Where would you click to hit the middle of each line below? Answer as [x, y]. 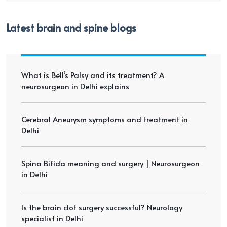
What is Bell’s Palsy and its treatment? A [93, 75]
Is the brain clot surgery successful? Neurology [102, 207]
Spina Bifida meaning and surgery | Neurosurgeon [110, 163]
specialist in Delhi [52, 218]
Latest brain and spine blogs [71, 28]
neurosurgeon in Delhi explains [75, 86]
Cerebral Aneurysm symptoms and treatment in [105, 119]
